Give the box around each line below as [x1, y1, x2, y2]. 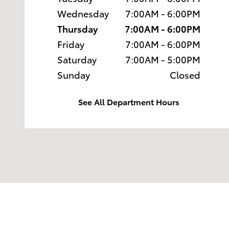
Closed [170, 68, 200, 81]
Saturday [57, 53, 97, 66]
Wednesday [57, 7, 109, 20]
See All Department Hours [78, 95, 179, 107]
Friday [57, 37, 84, 51]
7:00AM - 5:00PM [125, 53, 200, 66]
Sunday [57, 68, 90, 81]
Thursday [57, 22, 98, 35]
